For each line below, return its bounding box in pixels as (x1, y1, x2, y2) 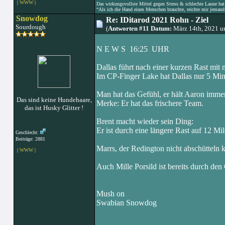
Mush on (96, 189, 125, 198)
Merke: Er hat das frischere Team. (96, 99, 203, 107)
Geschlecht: (15, 130, 40, 135)
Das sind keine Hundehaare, (16, 96, 92, 103)
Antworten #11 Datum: (107, 25, 172, 32)
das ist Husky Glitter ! (25, 104, 83, 111)
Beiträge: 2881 (14, 136, 45, 142)
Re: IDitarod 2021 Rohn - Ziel (105, 16, 208, 24)
